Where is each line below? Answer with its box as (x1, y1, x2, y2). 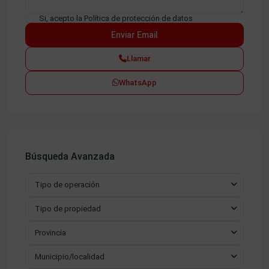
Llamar (126, 53, 151, 63)
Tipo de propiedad (35, 204, 101, 213)
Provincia (35, 228, 66, 237)
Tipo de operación (35, 180, 100, 189)
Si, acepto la (39, 13, 84, 23)
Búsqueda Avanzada (25, 150, 115, 162)
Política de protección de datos (84, 13, 193, 23)
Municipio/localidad (35, 252, 104, 261)
